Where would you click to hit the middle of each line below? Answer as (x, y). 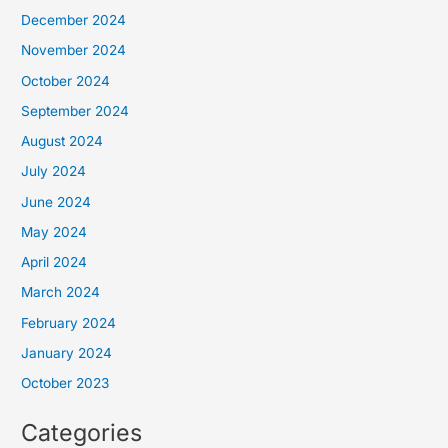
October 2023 (65, 383)
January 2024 (67, 352)
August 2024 (62, 141)
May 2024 (54, 231)
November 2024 (74, 50)
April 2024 (54, 262)
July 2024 (54, 171)
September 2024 (75, 110)
